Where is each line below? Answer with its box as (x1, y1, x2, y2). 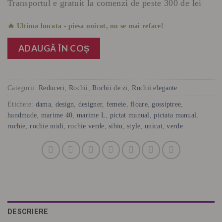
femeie (106, 100, 126, 108)
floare (130, 100, 148, 108)
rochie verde (68, 121, 105, 130)
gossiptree (152, 100, 181, 108)
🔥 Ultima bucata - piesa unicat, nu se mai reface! (7, 22, 164, 30)
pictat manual (110, 111, 150, 119)
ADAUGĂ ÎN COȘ (18, 43, 90, 54)
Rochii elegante (132, 83, 177, 92)
